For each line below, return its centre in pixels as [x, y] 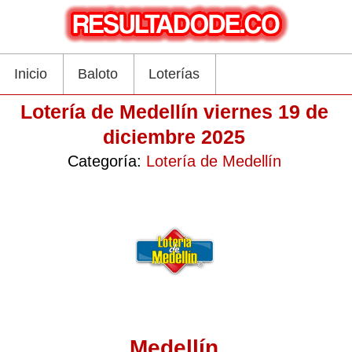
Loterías [174, 74]
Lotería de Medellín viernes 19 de [174, 112]
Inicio [31, 74]
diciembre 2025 [174, 137]
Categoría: [106, 161]
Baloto [98, 74]
